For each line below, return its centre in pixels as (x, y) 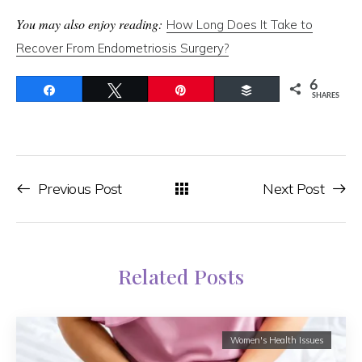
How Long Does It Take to (240, 25)
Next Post (293, 189)
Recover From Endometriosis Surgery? (122, 48)
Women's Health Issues (277, 340)
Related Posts (181, 276)
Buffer (279, 90)
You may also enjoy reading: (89, 24)
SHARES (326, 96)
